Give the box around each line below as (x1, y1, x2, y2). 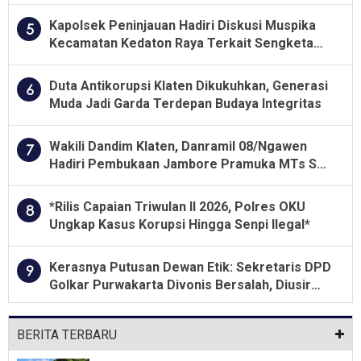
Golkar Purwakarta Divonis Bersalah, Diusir (49, 276, 311, 293)
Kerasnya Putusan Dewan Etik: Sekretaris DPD (49, 259, 331, 275)
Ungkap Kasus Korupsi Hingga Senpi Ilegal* (49, 216, 310, 232)
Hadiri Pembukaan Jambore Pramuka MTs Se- (49, 156, 330, 172)
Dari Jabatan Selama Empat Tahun (49, 294, 255, 310)
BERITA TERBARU (17, 326, 117, 342)
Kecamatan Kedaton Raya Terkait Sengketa (49, 35, 313, 51)
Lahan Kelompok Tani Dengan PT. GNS (49, 52, 280, 68)
